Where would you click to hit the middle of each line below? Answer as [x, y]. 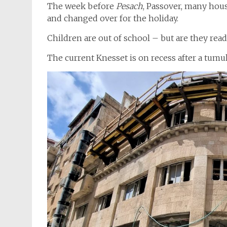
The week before [82, 6]
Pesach [129, 6]
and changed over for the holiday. [113, 18]
